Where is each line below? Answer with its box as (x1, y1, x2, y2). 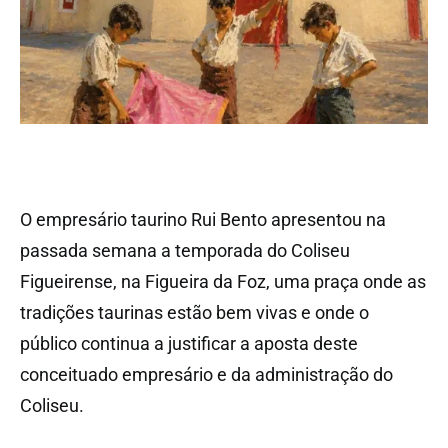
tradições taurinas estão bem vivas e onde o (20, 301, 369, 323)
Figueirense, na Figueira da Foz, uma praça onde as (20, 270, 426, 292)
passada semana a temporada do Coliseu (20, 239, 350, 261)
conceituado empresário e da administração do (20, 363, 393, 385)
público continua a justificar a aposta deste (20, 332, 358, 354)
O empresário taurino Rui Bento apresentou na (20, 208, 386, 230)
